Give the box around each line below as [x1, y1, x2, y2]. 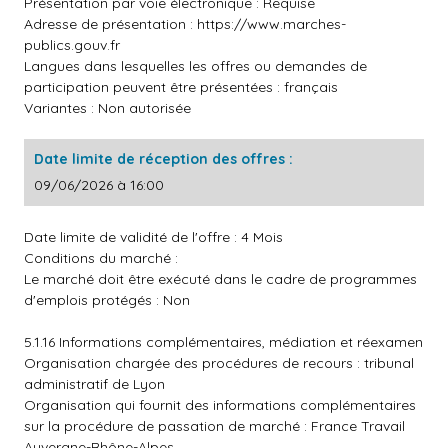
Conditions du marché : [24, 249, 178, 267]
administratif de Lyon [24, 375, 165, 393]
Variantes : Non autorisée [24, 99, 191, 117]
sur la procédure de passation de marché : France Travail [24, 417, 405, 435]
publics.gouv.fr [24, 36, 120, 54]
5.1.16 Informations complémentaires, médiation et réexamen [24, 333, 423, 351]
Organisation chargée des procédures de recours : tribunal [24, 354, 414, 372]
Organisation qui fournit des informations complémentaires [24, 396, 416, 414]
